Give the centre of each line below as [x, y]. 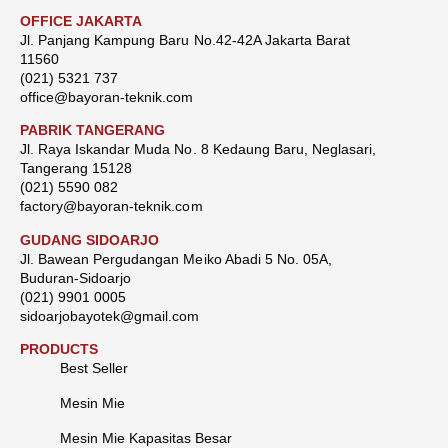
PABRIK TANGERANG [93, 130]
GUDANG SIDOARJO [90, 239]
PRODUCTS [59, 348]
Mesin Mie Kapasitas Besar [146, 437]
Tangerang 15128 [76, 168]
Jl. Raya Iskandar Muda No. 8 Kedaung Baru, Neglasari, [198, 149]
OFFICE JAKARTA [81, 20]
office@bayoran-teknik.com [107, 96]
